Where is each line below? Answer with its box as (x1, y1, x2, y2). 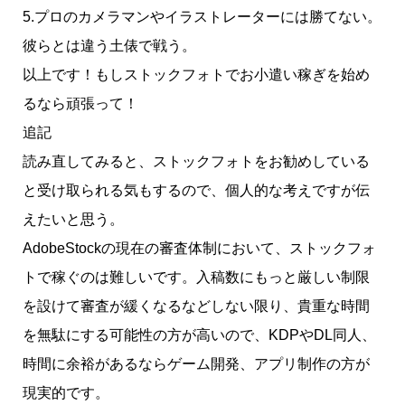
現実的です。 (22, 384, 109, 400)
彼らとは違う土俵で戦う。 (22, 37, 196, 53)
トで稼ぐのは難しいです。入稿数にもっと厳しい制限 (22, 268, 370, 285)
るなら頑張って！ (22, 95, 138, 111)
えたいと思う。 (22, 211, 124, 227)
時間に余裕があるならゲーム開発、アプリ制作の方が (22, 355, 370, 372)
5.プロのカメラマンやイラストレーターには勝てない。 (22, 8, 381, 24)
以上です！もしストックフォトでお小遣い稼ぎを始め (22, 66, 370, 82)
